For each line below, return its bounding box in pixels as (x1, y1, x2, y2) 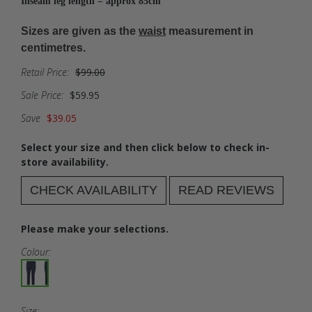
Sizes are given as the (21, 24, 139, 37)
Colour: (21, 244, 51, 258)
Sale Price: (21, 88, 63, 102)
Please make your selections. (21, 221, 169, 235)
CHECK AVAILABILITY (30, 182, 157, 197)
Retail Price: (21, 65, 69, 79)
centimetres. (21, 41, 86, 54)
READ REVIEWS (178, 182, 274, 197)
